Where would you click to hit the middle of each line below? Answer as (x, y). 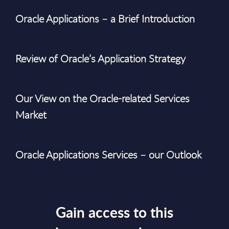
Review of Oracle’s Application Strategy (100, 59)
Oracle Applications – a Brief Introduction (105, 19)
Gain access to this (114, 212)
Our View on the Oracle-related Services (102, 98)
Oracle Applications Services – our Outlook (109, 155)
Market (31, 115)
